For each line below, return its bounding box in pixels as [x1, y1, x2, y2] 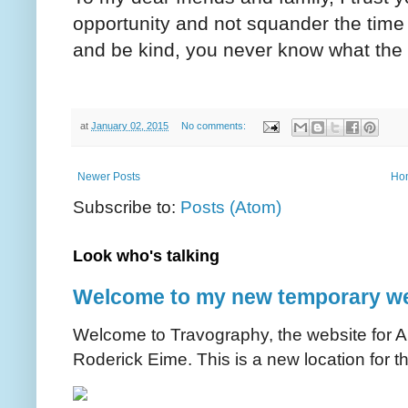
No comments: [180, 120, 249, 132]
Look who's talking [73, 246, 219, 265]
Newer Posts [77, 169, 140, 183]
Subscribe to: [73, 196, 180, 217]
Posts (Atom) [180, 196, 281, 217]
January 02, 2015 [91, 120, 168, 132]
